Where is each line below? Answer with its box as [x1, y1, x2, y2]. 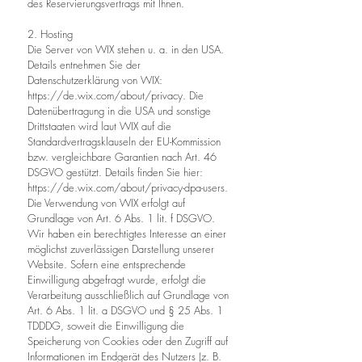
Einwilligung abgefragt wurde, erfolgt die [27, 272, 206, 287]
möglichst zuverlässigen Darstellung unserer [27, 242, 214, 256]
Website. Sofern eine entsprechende [27, 257, 186, 271]
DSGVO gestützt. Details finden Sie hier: [27, 165, 203, 179]
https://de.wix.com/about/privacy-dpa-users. [27, 180, 228, 195]
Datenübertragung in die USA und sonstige [27, 103, 211, 118]
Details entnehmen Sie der [27, 57, 141, 72]
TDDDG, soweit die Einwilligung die [27, 318, 184, 333]
